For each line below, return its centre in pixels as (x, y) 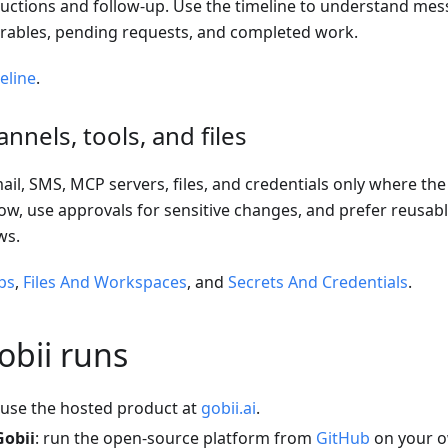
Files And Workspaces (105, 282)
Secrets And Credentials (318, 282)
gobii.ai (228, 408)
